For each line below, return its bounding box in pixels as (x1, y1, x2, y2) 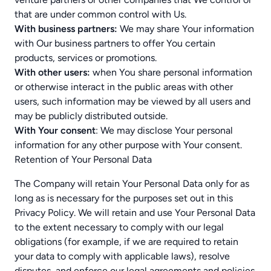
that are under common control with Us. (15, 8, 186, 20)
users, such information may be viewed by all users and (15, 96, 250, 107)
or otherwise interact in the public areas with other (15, 81, 233, 93)
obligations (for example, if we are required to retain (15, 236, 238, 247)
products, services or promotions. (15, 52, 157, 64)
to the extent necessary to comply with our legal (15, 221, 224, 233)
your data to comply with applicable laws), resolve (15, 250, 230, 262)
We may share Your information (117, 23, 254, 34)
